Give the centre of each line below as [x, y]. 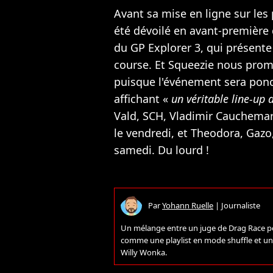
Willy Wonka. [144, 253]
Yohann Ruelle [188, 205]
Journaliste [241, 205]
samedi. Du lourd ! [161, 150]
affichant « [143, 99]
